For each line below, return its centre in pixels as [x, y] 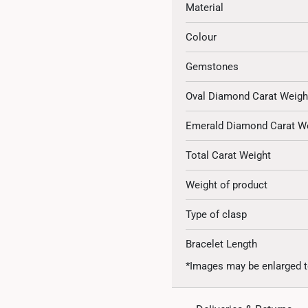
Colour [201, 37]
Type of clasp [217, 214]
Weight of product [227, 185]
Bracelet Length [222, 244]
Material [205, 8]
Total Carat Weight [229, 155]
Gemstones [212, 67]
